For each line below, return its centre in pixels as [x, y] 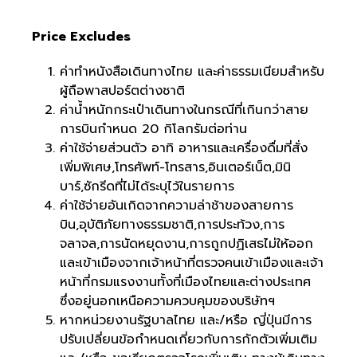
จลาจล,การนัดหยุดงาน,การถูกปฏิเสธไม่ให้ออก [186, 244]
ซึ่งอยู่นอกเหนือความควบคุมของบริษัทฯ [167, 302]
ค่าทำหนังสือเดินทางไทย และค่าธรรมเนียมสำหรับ [192, 72]
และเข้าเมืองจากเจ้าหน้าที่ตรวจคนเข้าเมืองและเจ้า [192, 263]
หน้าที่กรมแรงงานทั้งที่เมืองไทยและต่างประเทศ [185, 282]
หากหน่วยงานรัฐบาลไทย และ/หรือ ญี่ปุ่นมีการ [186, 321]
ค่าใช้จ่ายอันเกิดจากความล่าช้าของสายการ [177, 206]
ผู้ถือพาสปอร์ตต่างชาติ [122, 91]
